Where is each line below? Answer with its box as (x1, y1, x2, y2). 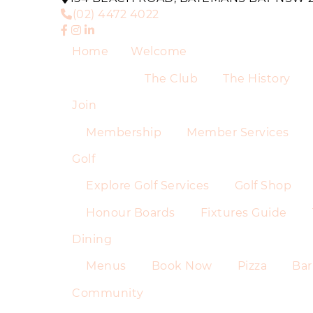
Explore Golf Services (86, 179, 210, 193)
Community (72, 286, 144, 300)
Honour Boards (86, 205, 175, 219)
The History (223, 71, 291, 85)
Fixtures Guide (200, 205, 287, 219)
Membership (86, 125, 161, 139)
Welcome (131, 45, 187, 59)
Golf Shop (234, 179, 291, 193)
